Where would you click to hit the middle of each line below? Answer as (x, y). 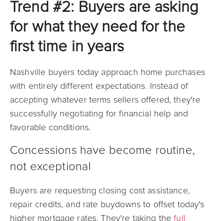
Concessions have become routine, (102, 150)
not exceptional (51, 166)
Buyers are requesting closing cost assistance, (100, 190)
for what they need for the (97, 27)
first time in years (67, 46)
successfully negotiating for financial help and (99, 113)
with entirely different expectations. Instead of (99, 86)
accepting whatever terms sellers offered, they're (105, 100)
